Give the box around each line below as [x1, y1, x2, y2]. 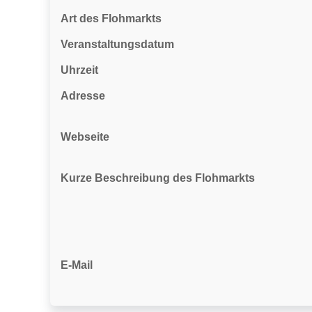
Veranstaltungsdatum [61, 38, 174, 50]
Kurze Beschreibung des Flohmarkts [61, 172, 255, 184]
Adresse [61, 90, 105, 102]
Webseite [61, 131, 109, 143]
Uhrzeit [61, 64, 98, 76]
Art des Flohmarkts [61, 13, 162, 24]
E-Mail [61, 259, 93, 271]
